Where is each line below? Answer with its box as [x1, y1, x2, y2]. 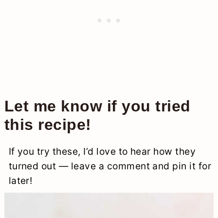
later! [8, 174, 33, 186]
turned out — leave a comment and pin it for [8, 160, 212, 172]
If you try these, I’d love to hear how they [8, 145, 196, 157]
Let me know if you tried [4, 97, 191, 115]
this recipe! [4, 115, 91, 133]
